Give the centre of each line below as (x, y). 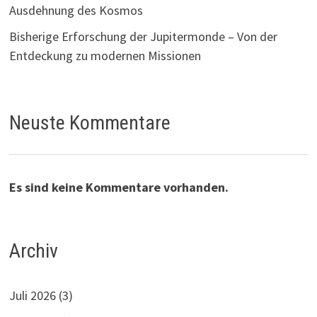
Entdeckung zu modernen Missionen (105, 56)
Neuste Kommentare (90, 123)
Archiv (34, 250)
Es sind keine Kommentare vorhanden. (119, 187)
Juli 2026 (33, 295)
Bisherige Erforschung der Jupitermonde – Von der (144, 37)
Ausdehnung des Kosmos (76, 11)
